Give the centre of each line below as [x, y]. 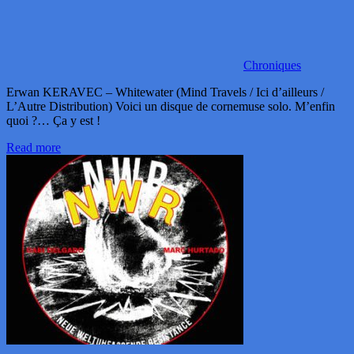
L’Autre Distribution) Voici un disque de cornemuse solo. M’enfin [171, 107]
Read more [34, 148]
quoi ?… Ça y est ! [53, 121]
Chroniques [272, 66]
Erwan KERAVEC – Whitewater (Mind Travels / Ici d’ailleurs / [165, 92]
